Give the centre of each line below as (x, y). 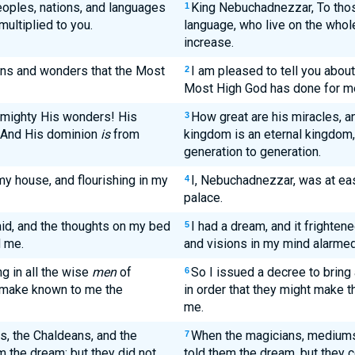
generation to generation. (252, 152)
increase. (208, 42)
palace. (203, 198)
